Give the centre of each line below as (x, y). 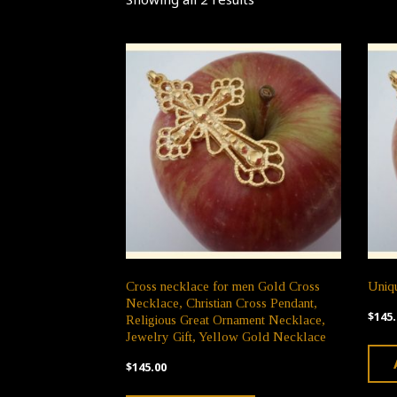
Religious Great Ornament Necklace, (226, 320)
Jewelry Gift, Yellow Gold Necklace (226, 337)
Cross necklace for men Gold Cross (223, 286)
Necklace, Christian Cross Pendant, (222, 303)
